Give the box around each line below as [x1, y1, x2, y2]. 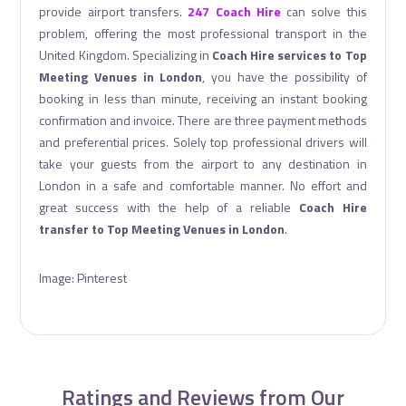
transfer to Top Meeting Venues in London [39, 219, 285, 238]
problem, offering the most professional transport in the [39, 24, 367, 43]
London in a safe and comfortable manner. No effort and [39, 176, 367, 195]
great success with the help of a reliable [39, 198, 299, 217]
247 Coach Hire [188, 2, 281, 21]
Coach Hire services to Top [212, 45, 367, 64]
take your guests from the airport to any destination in [39, 154, 367, 173]
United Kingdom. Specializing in [39, 45, 212, 64]
